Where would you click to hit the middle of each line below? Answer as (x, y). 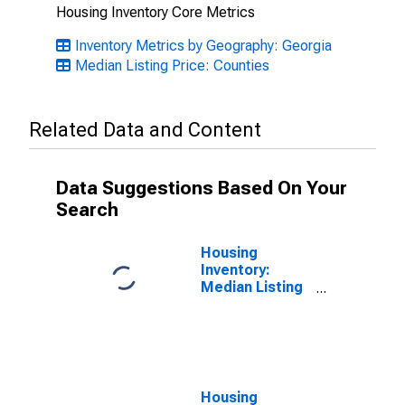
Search (87, 210)
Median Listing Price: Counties (172, 66)
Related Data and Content (145, 130)
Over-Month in (250, 321)
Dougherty (237, 339)
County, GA (239, 356)
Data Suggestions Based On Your (202, 188)
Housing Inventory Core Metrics (155, 12)
